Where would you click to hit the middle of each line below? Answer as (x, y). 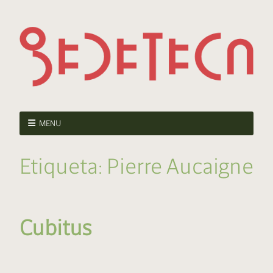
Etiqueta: (63, 166)
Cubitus (56, 228)
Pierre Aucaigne (180, 166)
